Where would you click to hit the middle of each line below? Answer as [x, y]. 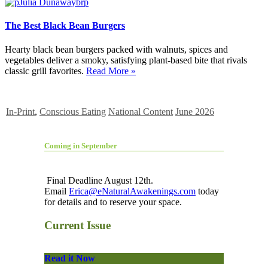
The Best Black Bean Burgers [65, 26]
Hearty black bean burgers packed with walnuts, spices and [116, 49]
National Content [141, 111]
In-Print [20, 111]
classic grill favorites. [45, 71]
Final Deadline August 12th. [99, 180]
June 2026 [195, 111]
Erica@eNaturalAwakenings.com [132, 191]
